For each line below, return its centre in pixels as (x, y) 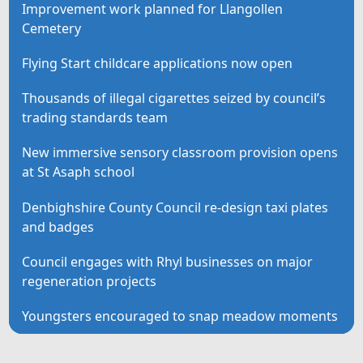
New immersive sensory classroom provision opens (180, 153)
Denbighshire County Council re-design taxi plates (175, 207)
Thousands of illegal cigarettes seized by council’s (174, 98)
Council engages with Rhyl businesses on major (168, 261)
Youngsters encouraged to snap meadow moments (180, 316)
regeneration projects (90, 281)
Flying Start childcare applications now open (158, 63)
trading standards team (95, 118)
